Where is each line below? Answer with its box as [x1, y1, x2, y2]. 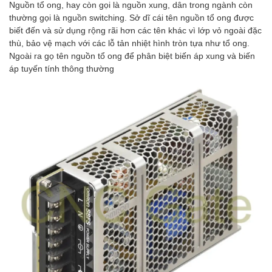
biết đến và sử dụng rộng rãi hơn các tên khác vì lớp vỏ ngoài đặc [9, 25, 262, 36]
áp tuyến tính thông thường [9, 63, 114, 74]
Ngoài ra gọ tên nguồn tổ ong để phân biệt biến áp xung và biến [9, 50, 255, 61]
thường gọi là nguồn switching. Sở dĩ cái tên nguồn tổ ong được [9, 12, 254, 23]
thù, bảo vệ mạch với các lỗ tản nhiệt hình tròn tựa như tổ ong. [9, 38, 250, 49]
